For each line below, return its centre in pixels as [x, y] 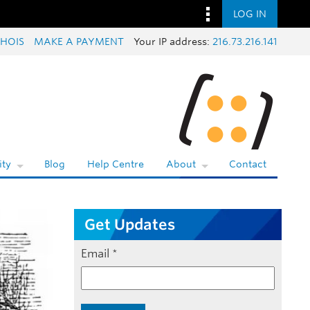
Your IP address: [173, 41]
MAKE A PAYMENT [79, 41]
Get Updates [130, 224]
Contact [248, 164]
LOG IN [250, 13]
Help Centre [116, 164]
